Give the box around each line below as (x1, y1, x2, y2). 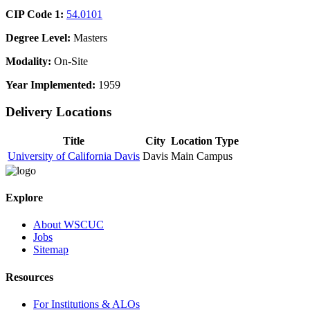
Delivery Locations (6, 104, 111, 120)
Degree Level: (6, 32, 71, 44)
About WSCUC (33, 219, 104, 231)
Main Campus (171, 149, 232, 162)
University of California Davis (8, 149, 140, 162)
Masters (71, 32, 107, 44)
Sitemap (33, 244, 69, 256)
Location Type (171, 134, 239, 147)
